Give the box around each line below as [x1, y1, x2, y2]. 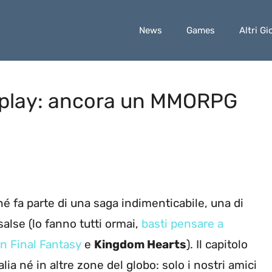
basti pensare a [141, 217, 223, 231]
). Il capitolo [186, 237, 248, 252]
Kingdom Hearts [94, 237, 186, 252]
